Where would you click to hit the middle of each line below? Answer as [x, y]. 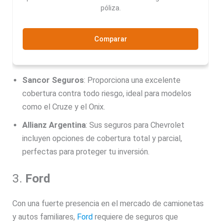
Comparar [110, 39]
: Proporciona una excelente [132, 80]
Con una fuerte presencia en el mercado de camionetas [108, 204]
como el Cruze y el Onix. [64, 107]
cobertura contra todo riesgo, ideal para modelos [107, 93]
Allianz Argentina [54, 125]
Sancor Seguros [53, 80]
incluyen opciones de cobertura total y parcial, [102, 138]
